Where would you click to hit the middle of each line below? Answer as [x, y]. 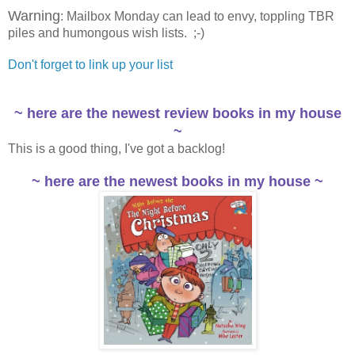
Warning [34, 16]
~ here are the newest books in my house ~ [177, 182]
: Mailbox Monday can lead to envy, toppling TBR [197, 17]
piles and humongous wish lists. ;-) [106, 33]
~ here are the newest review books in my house [177, 114]
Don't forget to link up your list [90, 65]
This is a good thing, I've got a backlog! [116, 149]
